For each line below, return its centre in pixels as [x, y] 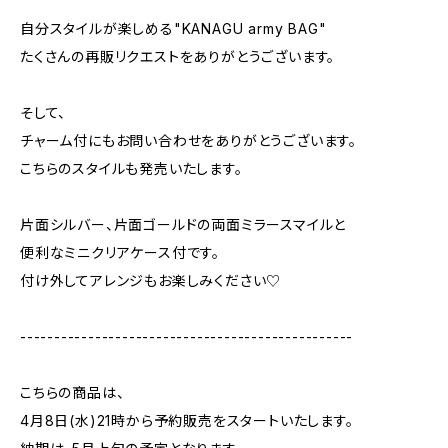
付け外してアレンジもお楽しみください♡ [151, 280]
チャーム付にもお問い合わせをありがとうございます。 [188, 140]
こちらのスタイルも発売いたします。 [131, 168]
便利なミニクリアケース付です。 [120, 252]
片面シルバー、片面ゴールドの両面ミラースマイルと [183, 224]
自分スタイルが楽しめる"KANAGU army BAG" [173, 28]
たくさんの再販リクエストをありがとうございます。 [178, 56]
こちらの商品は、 [72, 392]
